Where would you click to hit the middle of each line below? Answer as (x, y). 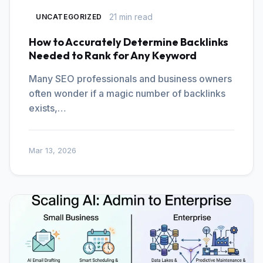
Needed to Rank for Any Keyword (113, 55)
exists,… (48, 108)
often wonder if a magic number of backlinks (127, 93)
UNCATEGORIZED (69, 17)
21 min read (131, 16)
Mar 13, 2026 (53, 150)
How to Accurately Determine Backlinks (129, 42)
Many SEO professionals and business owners (130, 79)
